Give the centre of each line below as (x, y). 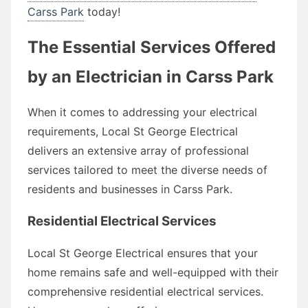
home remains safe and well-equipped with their (153, 272)
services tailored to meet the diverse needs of (147, 169)
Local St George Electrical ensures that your (143, 253)
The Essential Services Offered (152, 47)
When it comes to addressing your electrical (142, 112)
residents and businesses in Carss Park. (130, 189)
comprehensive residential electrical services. (145, 291)
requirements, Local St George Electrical (133, 131)
